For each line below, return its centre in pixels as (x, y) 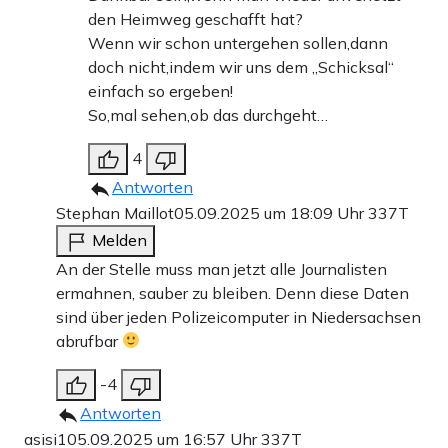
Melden (119, 239)
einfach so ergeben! (160, 90)
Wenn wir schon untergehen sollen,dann (238, 42)
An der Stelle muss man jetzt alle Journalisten (221, 268)
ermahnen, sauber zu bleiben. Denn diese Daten (232, 292)
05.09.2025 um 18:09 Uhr (271, 212)
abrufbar (89, 340)
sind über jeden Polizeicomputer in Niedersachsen (238, 316)
